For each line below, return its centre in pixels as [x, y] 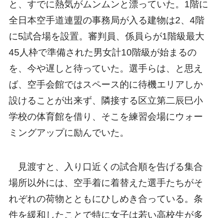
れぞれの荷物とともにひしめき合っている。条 [106, 199]
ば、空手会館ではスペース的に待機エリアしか [106, 84]
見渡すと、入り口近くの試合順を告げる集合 [106, 167]
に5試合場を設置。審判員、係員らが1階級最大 [106, 36]
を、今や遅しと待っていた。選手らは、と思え [106, 68]
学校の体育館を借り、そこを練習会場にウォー [106, 116]
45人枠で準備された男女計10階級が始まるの [102, 52]
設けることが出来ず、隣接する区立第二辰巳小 [106, 100]
